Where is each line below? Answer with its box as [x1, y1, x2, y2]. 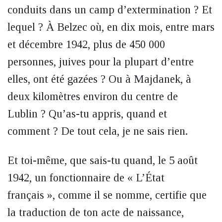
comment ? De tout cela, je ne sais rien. [7, 125, 188, 137]
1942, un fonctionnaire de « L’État [7, 171, 165, 184]
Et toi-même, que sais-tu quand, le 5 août [7, 154, 198, 166]
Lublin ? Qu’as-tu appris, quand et [7, 108, 167, 120]
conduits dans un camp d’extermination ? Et [7, 3, 212, 16]
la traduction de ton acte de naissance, [7, 206, 184, 219]
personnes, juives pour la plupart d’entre [7, 55, 194, 68]
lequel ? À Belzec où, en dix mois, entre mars [7, 21, 215, 33]
